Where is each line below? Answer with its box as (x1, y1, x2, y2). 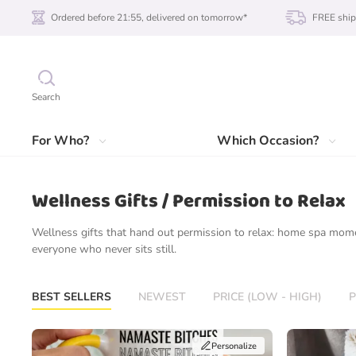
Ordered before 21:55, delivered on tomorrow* (51, 11, 247, 24)
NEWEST (138, 289, 186, 304)
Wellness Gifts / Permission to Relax (32, 186, 346, 217)
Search (32, 91, 60, 103)
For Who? (32, 132, 89, 149)
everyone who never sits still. (32, 242, 176, 257)
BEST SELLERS (32, 289, 111, 304)
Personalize (211, 339, 257, 352)
